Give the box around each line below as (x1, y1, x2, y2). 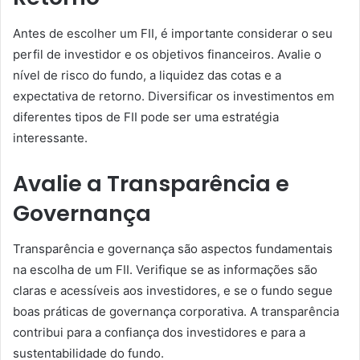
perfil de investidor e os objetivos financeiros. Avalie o (13, 46, 321, 62)
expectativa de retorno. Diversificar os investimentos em (13, 88, 334, 104)
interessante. (13, 129, 88, 145)
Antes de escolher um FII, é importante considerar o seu (13, 25, 333, 41)
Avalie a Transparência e (13, 168, 289, 198)
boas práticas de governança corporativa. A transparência (13, 304, 339, 319)
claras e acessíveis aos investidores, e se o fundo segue (13, 283, 333, 298)
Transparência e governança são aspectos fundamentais (13, 241, 333, 256)
